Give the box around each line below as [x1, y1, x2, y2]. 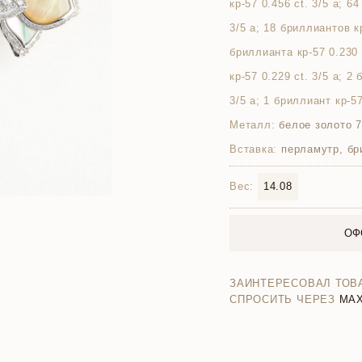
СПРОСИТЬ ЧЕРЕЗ [229, 293, 335, 305]
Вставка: [229, 143, 278, 155]
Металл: [229, 119, 276, 131]
